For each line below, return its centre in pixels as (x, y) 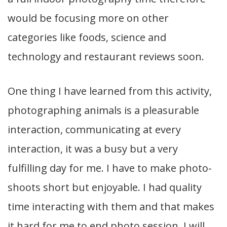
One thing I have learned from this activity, (110, 91)
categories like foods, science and (87, 37)
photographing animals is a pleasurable (103, 110)
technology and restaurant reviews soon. (106, 57)
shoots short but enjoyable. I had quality (105, 187)
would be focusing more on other (88, 18)
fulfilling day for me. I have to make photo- (110, 168)
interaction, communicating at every (94, 130)
